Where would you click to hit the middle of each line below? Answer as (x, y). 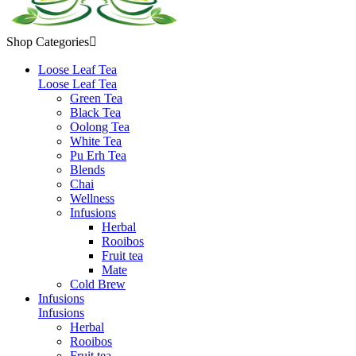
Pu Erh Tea (98, 155)
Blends (87, 170)
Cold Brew (98, 284)
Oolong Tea (100, 127)
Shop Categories (48, 42)
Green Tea (96, 98)
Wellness (92, 198)
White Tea (96, 141)
